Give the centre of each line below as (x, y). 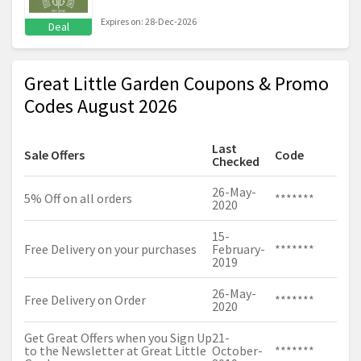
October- (237, 351)
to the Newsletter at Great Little (115, 351)
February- (239, 249)
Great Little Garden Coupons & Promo (176, 84)
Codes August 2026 (101, 106)
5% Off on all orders (78, 199)
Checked (236, 162)
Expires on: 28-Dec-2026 (149, 22)
